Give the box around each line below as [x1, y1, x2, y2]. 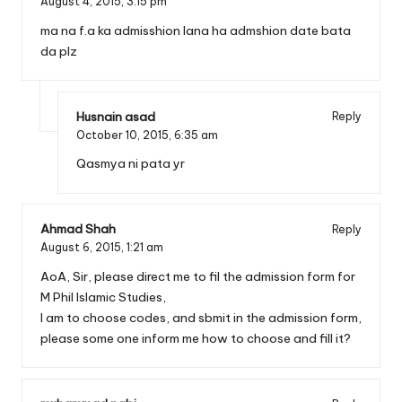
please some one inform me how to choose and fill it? [40, 330, 351, 347]
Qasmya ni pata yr [76, 155, 185, 172]
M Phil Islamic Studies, [40, 289, 166, 306]
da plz [40, 42, 77, 59]
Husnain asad [76, 108, 155, 125]
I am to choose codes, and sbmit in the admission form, [40, 310, 362, 327]
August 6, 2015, [40, 240, 127, 255]
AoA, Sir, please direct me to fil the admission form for [40, 268, 355, 285]
